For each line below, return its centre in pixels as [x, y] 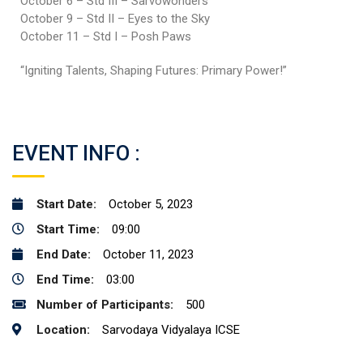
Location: [63, 330]
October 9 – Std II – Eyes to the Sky [115, 19]
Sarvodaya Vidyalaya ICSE [171, 330]
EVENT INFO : [76, 154]
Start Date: [66, 205]
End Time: [65, 280]
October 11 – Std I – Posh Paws [106, 37]
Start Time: [68, 230]
